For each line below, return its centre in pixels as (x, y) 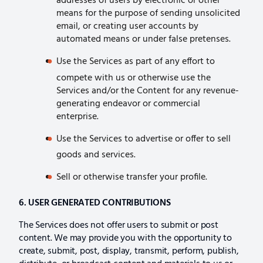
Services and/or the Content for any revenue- (148, 91)
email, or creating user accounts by (127, 27)
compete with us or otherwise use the (134, 78)
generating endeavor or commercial (128, 104)
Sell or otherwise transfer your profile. (132, 178)
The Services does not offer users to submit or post (119, 225)
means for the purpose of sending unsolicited (148, 14)
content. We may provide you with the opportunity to (125, 238)
